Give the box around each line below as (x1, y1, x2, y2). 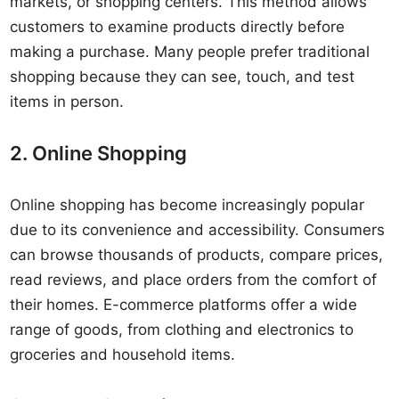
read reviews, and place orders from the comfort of (10, 271, 378, 289)
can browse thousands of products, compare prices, (10, 246, 384, 264)
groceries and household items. (10, 346, 236, 363)
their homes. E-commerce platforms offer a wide (10, 296, 358, 313)
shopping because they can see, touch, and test (10, 68, 355, 85)
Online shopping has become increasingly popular (10, 196, 365, 214)
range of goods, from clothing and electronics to (10, 321, 354, 338)
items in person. (10, 93, 125, 110)
